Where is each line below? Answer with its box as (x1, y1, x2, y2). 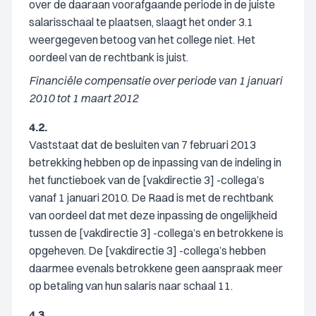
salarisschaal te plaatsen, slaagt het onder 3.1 (29, 15, 253, 29)
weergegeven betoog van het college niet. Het (29, 32, 255, 47)
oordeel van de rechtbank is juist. (29, 50, 188, 64)
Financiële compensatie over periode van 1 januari (29, 73, 282, 87)
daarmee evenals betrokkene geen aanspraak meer (29, 261, 283, 275)
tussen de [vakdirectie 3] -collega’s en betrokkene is (29, 226, 284, 240)
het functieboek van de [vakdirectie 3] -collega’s (29, 173, 265, 187)
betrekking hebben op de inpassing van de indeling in (29, 155, 281, 169)
